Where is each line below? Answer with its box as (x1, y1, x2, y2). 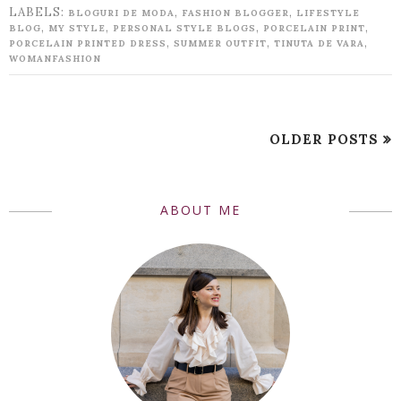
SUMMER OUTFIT (174, 37, 267, 49)
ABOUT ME (160, 200, 241, 218)
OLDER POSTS (269, 130, 379, 148)
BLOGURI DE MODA (68, 6, 175, 19)
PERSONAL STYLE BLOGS (113, 21, 256, 34)
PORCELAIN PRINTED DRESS (9, 37, 166, 49)
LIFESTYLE (296, 6, 360, 19)
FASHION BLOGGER (182, 6, 289, 19)
